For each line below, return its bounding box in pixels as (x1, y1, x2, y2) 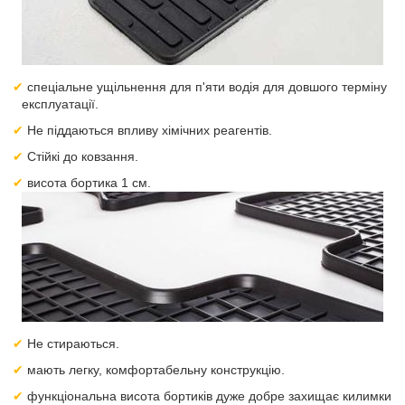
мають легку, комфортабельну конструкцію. (27, 363, 286, 377)
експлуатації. (22, 97, 99, 111)
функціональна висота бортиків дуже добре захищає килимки (27, 389, 392, 403)
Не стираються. (27, 336, 120, 351)
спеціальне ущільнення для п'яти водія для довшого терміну (27, 80, 388, 94)
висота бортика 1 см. (27, 175, 152, 190)
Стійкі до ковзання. (27, 149, 139, 164)
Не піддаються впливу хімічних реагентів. (27, 123, 273, 137)
